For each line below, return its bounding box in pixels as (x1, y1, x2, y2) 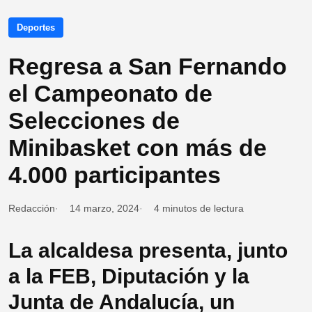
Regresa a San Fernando (8, 53, 287, 80)
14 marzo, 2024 (70, 203, 139, 214)
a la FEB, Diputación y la (8, 265, 249, 288)
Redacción (8, 203, 55, 214)
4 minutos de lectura (154, 203, 244, 214)
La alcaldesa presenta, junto (8, 239, 288, 263)
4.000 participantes (8, 162, 221, 189)
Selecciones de (8, 107, 180, 134)
